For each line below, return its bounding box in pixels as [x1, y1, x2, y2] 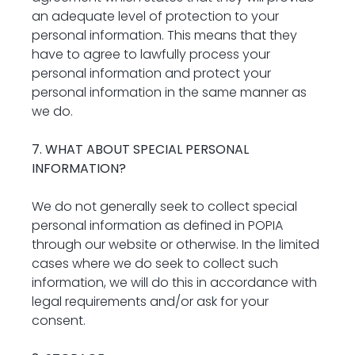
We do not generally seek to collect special [32, 197, 297, 216]
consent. [32, 311, 86, 330]
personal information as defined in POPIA [32, 216, 283, 235]
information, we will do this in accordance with [32, 273, 317, 292]
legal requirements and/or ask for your [32, 292, 269, 311]
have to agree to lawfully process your [32, 45, 270, 63]
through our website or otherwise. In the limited [32, 235, 319, 254]
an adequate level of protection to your [32, 7, 279, 25]
